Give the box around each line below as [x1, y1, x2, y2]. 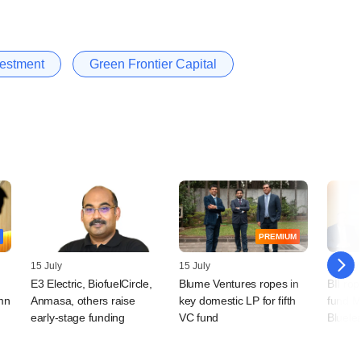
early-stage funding [31, 311, 125, 325]
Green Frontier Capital [89, 56, 217, 71]
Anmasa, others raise [31, 294, 135, 308]
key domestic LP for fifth [179, 294, 297, 308]
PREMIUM [259, 232, 297, 242]
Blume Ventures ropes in [179, 277, 299, 291]
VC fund [179, 311, 219, 325]
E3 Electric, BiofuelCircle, [31, 277, 152, 291]
